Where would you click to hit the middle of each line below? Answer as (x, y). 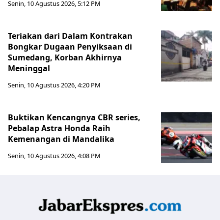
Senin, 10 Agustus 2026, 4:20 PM (54, 85)
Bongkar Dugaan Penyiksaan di (70, 46)
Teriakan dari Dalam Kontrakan (70, 36)
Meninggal (29, 68)
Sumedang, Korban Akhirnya (65, 57)
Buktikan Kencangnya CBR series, (74, 117)
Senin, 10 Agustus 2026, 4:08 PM (54, 155)
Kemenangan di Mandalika (61, 139)
